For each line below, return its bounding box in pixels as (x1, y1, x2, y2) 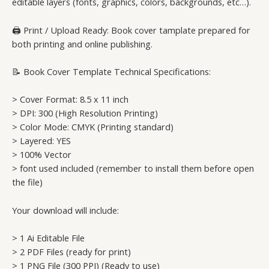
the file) (12, 176, 43, 189)
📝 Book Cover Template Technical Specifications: (12, 65, 211, 78)
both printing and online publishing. (12, 37, 153, 50)
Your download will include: (12, 204, 119, 216)
